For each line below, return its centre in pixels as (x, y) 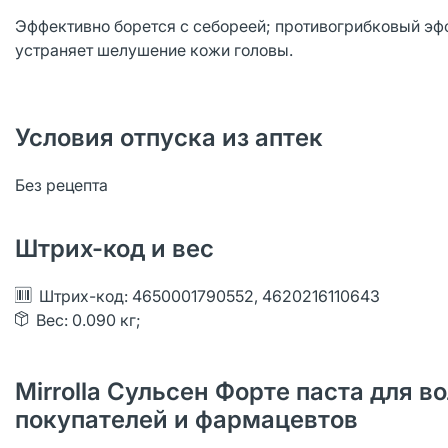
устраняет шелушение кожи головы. (154, 50)
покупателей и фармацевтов (186, 419)
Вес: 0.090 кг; (88, 320)
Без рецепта (61, 185)
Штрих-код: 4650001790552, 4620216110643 (209, 296)
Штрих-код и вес (114, 248)
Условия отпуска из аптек (169, 137)
